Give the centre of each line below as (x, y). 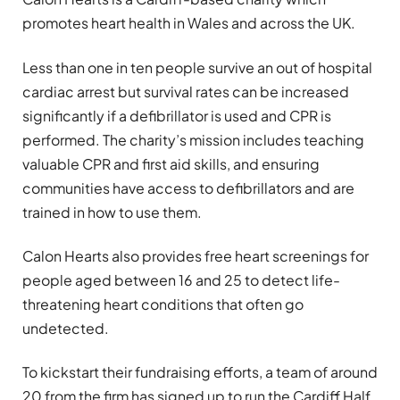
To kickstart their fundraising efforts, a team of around (200, 372)
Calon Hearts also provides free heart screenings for (196, 256)
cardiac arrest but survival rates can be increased (186, 91)
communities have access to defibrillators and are (188, 187)
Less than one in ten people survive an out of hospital (197, 67)
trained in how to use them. (112, 212)
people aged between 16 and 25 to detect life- (181, 280)
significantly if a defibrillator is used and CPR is (177, 115)
